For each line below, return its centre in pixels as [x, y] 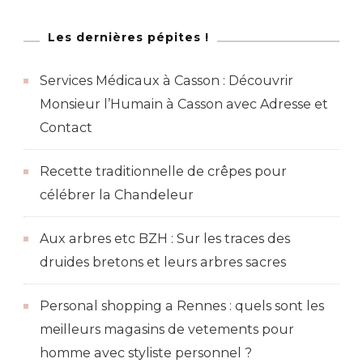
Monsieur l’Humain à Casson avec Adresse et [184, 104]
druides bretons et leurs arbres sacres [163, 262]
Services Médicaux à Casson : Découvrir [167, 80]
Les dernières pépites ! [128, 37]
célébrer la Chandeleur [117, 194]
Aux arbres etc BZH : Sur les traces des [165, 238]
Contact [66, 127]
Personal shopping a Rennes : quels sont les [182, 305]
